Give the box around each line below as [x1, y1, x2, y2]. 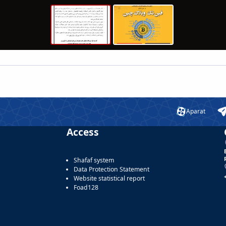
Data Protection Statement [74, 164, 149, 174]
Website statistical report [74, 174, 145, 183]
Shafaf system [74, 155, 114, 164]
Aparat [186, 107, 205, 116]
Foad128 [74, 183, 98, 192]
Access [67, 125, 99, 139]
